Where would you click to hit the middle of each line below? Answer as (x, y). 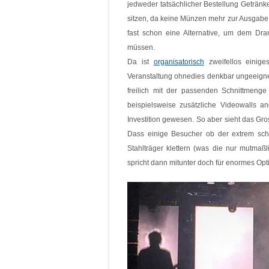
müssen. (141, 47)
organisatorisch (179, 62)
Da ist (141, 62)
